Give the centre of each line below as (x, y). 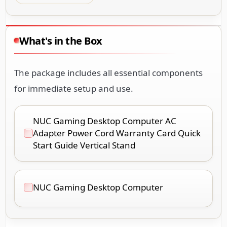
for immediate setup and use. (74, 88)
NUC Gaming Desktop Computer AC (105, 121)
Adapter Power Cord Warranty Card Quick (117, 133)
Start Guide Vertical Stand (84, 145)
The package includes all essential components (108, 72)
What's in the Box (61, 41)
